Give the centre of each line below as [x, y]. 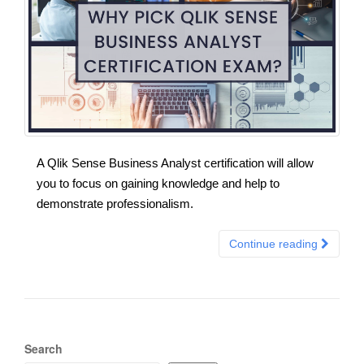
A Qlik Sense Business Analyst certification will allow [175, 162]
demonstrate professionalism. [115, 203]
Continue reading [275, 243]
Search [43, 348]
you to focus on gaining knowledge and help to [158, 183]
